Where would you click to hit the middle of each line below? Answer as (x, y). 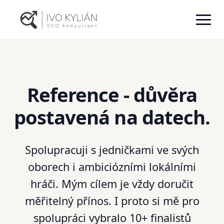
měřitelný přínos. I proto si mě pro (112, 201)
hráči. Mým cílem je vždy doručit (112, 184)
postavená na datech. (112, 117)
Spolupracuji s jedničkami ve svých (112, 150)
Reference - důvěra (112, 94)
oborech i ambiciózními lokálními (112, 167)
